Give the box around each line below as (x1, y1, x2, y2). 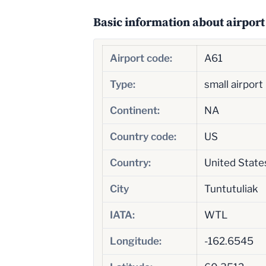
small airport (204, 78, 263, 90)
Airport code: (109, 52, 172, 64)
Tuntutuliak (204, 182, 258, 195)
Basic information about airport (93, 13, 265, 30)
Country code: (109, 130, 176, 142)
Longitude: (109, 235, 161, 247)
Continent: (109, 104, 160, 116)
